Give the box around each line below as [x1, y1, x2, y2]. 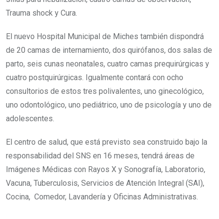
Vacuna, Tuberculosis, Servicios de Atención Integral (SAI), [6, 178, 208, 188]
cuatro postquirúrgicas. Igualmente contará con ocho [6, 72, 183, 82]
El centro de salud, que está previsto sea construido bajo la [6, 137, 207, 147]
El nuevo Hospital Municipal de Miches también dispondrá [6, 31, 204, 41]
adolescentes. [6, 113, 58, 123]
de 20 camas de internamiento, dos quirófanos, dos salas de [6, 45, 212, 55]
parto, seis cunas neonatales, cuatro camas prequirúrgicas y [6, 59, 209, 68]
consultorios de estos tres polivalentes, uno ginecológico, [6, 86, 204, 96]
